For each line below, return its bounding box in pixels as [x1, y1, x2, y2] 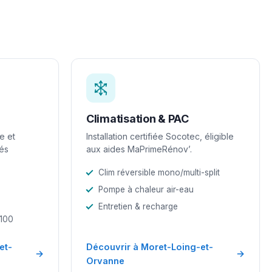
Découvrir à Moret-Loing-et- [86, 241, 213, 252]
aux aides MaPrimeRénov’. [86, 143, 192, 154]
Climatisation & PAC [86, 112, 189, 125]
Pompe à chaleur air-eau [98, 184, 194, 194]
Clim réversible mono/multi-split [98, 167, 220, 177]
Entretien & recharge [98, 201, 178, 211]
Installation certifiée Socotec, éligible [86, 131, 234, 141]
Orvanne [86, 255, 124, 266]
